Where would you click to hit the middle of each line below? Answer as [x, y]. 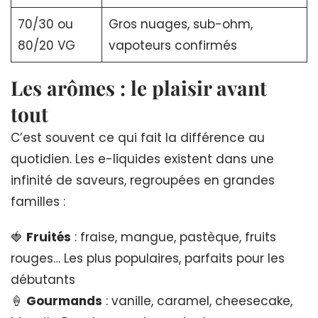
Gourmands [64, 301]
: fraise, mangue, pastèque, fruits [174, 237]
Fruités [49, 237]
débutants [43, 279]
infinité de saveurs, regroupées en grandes [143, 180]
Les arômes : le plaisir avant [139, 87]
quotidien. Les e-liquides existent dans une [142, 159]
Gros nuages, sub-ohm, [180, 24]
